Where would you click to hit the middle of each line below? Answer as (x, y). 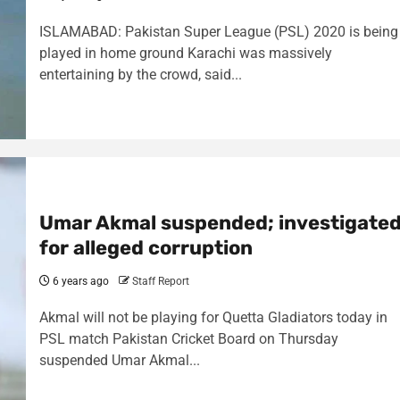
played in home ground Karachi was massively (185, 53)
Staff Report (160, 281)
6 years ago (79, 281)
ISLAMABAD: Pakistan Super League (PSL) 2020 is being (218, 32)
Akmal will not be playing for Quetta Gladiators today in (213, 317)
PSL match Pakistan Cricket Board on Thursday (188, 339)
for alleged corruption (146, 248)
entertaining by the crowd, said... (140, 75)
